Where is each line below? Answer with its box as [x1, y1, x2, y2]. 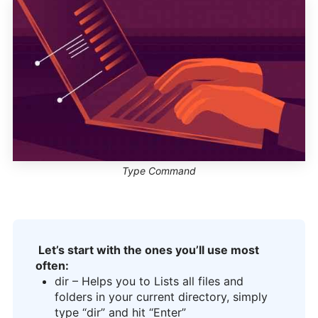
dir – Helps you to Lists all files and [55, 273, 243, 288]
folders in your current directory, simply [55, 289, 268, 304]
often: [35, 258, 69, 273]
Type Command [122, 164, 196, 177]
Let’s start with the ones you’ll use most [35, 242, 259, 257]
